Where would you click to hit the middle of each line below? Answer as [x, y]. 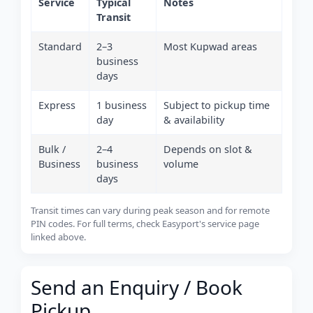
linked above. [58, 237]
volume [181, 164]
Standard [60, 46]
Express [57, 105]
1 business [122, 105]
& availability [194, 120]
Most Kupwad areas [210, 46]
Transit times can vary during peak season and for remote [150, 210]
